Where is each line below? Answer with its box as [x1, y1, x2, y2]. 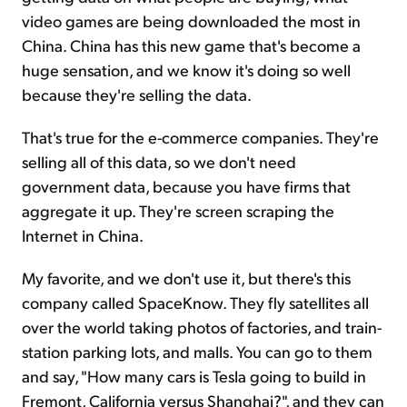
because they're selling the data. [22, 84, 252, 105]
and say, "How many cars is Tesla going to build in [22, 365, 366, 387]
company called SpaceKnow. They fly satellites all [22, 292, 369, 313]
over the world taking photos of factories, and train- [22, 316, 382, 338]
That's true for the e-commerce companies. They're [22, 126, 379, 148]
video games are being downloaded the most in [22, 10, 361, 32]
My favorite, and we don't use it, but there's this [22, 267, 351, 289]
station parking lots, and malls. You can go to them [22, 341, 372, 362]
